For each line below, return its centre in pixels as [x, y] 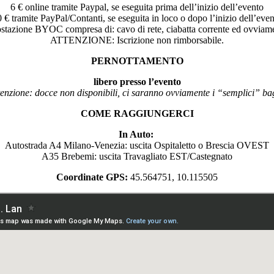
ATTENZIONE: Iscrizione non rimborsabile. [137, 40]
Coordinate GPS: [92, 177]
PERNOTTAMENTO [137, 61]
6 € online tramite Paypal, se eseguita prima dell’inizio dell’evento [137, 7]
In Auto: [137, 134]
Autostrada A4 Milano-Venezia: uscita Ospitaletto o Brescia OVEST [137, 145]
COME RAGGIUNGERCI [137, 113]
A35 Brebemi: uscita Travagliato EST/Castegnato [137, 156]
